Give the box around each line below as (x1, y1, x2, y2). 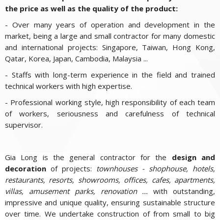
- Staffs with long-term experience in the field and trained (5, 69, 215, 80)
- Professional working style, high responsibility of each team (5, 97, 215, 107)
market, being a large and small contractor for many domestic (5, 30, 215, 41)
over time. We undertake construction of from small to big (5, 208, 215, 219)
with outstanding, (148, 186, 216, 196)
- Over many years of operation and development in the (5, 19, 215, 29)
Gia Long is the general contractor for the (5, 152, 167, 162)
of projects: (46, 163, 96, 173)
